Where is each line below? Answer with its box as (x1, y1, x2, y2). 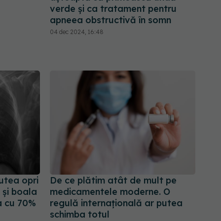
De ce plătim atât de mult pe (50, 175, 177, 186)
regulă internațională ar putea (50, 197, 183, 209)
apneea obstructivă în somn (50, 14, 171, 26)
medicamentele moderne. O (50, 186, 170, 198)
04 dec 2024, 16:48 (50, 28, 104, 36)
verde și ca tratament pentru (50, 2, 177, 14)
